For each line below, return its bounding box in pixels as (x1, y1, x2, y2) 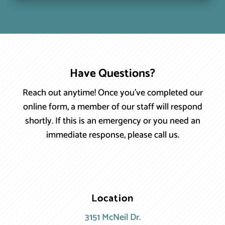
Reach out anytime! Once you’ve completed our (22, 85, 203, 100)
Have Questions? (70, 64, 155, 83)
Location (91, 190, 134, 207)
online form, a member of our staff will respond (23, 99, 202, 115)
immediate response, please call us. (46, 127, 179, 143)
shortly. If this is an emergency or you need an (25, 113, 200, 129)
